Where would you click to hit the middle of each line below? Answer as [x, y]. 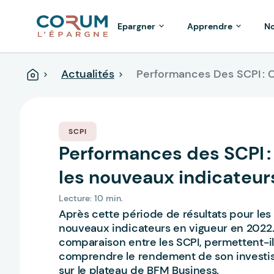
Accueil [47, 75]
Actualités [88, 74]
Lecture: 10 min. [91, 198]
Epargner [136, 26]
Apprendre [210, 26]
